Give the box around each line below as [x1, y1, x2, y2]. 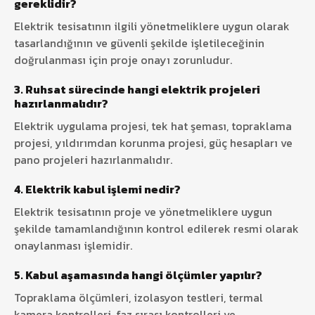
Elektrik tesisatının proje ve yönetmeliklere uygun [14, 202, 272, 220]
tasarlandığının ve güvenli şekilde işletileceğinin [14, 34, 264, 51]
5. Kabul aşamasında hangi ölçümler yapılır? [14, 266, 262, 283]
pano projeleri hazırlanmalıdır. [14, 150, 172, 168]
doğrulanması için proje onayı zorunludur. [14, 51, 232, 68]
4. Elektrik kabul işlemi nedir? [14, 180, 181, 198]
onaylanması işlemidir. [14, 236, 132, 254]
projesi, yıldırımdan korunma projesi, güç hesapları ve [14, 134, 292, 151]
